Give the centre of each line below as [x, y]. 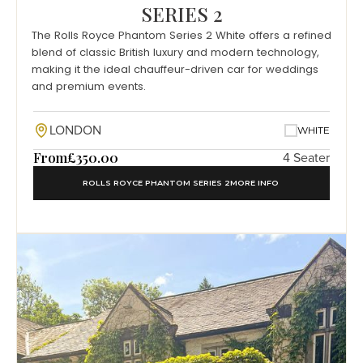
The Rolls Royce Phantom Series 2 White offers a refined [181, 35]
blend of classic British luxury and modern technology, [175, 52]
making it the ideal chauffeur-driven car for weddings [175, 69]
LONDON [75, 130]
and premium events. [89, 86]
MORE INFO [255, 182]
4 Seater [306, 158]
